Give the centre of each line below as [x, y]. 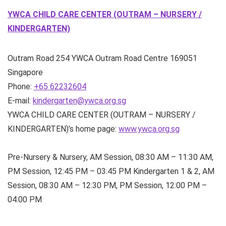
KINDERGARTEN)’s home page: [63, 129]
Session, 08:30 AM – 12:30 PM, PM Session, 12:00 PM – [107, 185]
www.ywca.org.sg [149, 129]
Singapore [25, 72]
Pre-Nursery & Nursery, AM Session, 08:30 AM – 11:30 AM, [110, 157]
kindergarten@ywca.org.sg [79, 101]
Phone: [21, 87]
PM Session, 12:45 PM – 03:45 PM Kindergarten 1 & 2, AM [111, 171]
